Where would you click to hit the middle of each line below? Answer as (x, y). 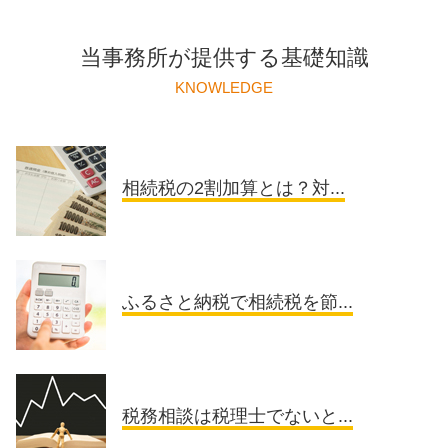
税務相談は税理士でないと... (237, 415)
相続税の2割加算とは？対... (233, 187)
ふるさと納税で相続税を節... (237, 301)
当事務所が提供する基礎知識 (224, 57)
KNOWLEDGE (224, 87)
